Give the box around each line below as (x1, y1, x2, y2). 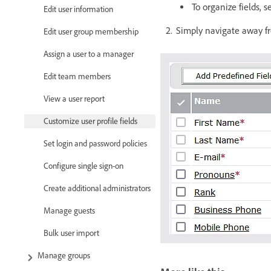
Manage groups (38, 250, 90, 261)
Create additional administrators (44, 183, 151, 194)
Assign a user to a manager (44, 49, 134, 60)
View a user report (44, 94, 105, 105)
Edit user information (44, 4, 113, 15)
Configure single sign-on (44, 161, 123, 172)
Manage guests (44, 206, 95, 217)
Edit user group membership (44, 27, 139, 38)
